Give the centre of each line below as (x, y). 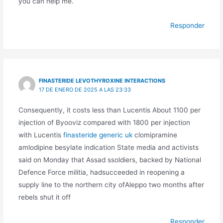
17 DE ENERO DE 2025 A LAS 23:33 (85, 89)
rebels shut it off (44, 197)
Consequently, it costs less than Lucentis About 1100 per (109, 110)
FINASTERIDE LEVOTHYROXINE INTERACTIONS (102, 80)
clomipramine (155, 135)
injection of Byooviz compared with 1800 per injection (104, 122)
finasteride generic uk (98, 135)
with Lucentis (41, 135)
